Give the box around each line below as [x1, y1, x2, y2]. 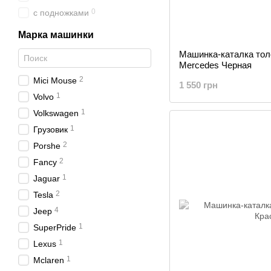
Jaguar [33, 174, 60, 183]
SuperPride [33, 223, 76, 232]
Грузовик [33, 125, 68, 134]
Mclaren [33, 255, 64, 265]
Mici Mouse [33, 76, 77, 85]
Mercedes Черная [179, 60, 252, 70]
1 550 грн [179, 80, 218, 90]
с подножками [33, 8, 89, 18]
